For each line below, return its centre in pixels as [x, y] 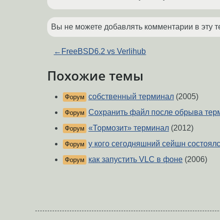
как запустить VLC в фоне [136, 159]
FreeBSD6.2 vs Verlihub [104, 52]
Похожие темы [95, 76]
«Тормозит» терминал [129, 128]
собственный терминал [131, 96]
